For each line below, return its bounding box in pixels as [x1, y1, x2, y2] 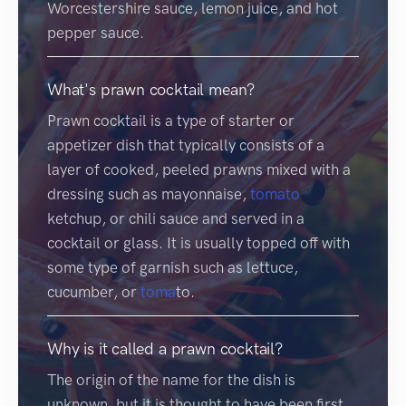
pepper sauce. [47, 23, 144, 42]
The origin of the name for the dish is [47, 370, 295, 389]
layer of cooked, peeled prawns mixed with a [47, 159, 351, 179]
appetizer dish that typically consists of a [47, 135, 324, 154]
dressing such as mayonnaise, [47, 184, 250, 203]
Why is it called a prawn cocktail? [47, 338, 283, 359]
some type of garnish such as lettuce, [47, 257, 298, 276]
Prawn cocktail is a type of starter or [47, 111, 295, 130]
